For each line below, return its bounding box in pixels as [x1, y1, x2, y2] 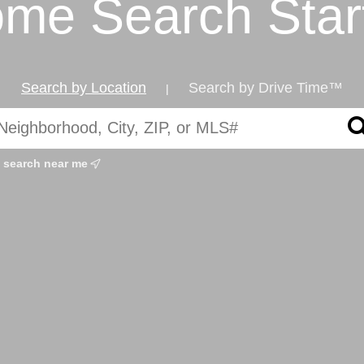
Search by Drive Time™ [188, 79, 343, 96]
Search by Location [21, 79, 146, 96]
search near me [3, 156, 91, 170]
